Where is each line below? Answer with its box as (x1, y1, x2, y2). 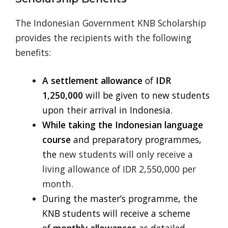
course (42, 133, 71, 146)
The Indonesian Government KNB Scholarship (15, 16, 206, 29)
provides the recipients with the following (15, 31, 191, 44)
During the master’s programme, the (42, 192, 197, 205)
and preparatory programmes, (70, 133, 202, 146)
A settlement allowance (42, 74, 142, 87)
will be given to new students (82, 89, 210, 102)
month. (42, 178, 73, 190)
